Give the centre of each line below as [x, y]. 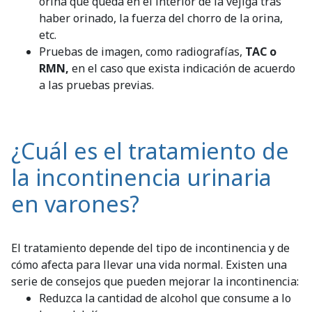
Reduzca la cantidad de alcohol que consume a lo [165, 298]
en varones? [75, 203]
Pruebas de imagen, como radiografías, [142, 51]
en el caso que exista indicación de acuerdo [182, 68]
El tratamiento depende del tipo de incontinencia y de [150, 248]
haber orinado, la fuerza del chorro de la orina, [161, 18]
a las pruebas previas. [96, 85]
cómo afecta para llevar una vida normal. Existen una [149, 264]
